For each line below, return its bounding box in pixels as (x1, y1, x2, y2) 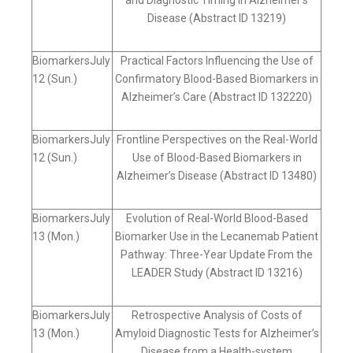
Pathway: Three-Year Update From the (121, 248, 313, 262)
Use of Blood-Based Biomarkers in (132, 151, 302, 165)
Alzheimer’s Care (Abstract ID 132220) (121, 91, 312, 104)
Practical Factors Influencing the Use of (120, 54, 314, 68)
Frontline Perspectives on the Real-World (116, 133, 318, 147)
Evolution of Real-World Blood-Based (125, 212, 308, 225)
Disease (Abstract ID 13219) (147, 12, 286, 25)
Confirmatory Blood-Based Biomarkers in (115, 72, 318, 86)
